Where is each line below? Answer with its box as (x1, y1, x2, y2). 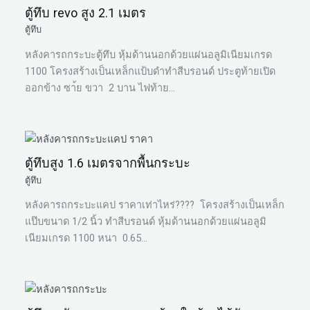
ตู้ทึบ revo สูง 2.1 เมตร (25, 5, 147, 20)
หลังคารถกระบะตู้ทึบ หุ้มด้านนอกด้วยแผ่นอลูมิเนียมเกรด (25, 48, 275, 61)
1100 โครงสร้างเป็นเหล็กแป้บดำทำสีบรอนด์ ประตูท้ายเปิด (25, 64, 276, 77)
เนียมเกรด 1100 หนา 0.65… (25, 232, 148, 245)
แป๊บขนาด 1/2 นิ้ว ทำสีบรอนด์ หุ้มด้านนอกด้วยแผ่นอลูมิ (25, 215, 267, 228)
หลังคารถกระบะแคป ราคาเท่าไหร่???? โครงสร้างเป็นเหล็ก (25, 199, 285, 212)
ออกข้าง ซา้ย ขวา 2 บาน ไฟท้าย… (25, 81, 176, 94)
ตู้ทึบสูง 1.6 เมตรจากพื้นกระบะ (25, 156, 191, 171)
